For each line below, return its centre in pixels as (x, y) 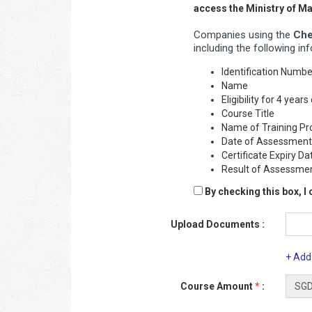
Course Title (248, 114)
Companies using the (244, 35)
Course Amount (218, 286)
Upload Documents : (218, 224)
